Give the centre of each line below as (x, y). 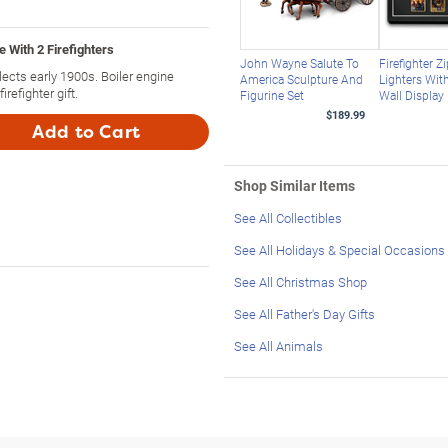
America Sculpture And (301, 78)
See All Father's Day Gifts (304, 313)
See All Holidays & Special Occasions (339, 249)
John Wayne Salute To (299, 62)
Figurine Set (271, 94)
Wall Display (412, 94)
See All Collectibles (288, 217)
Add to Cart (86, 131)
